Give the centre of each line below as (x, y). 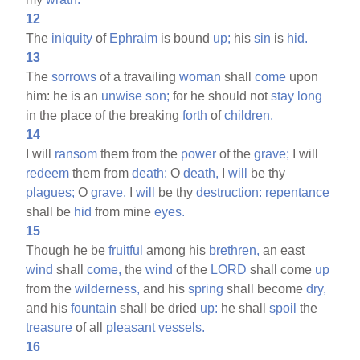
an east (282, 250)
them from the (139, 153)
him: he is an (64, 96)
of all (90, 327)
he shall (244, 308)
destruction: (229, 192)
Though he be (67, 250)
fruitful (126, 250)
